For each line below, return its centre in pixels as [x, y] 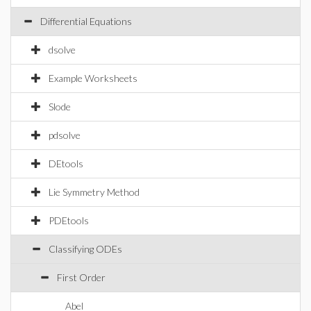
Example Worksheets [93, 78]
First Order [81, 277]
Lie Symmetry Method [94, 192]
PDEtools [69, 220]
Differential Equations [86, 21]
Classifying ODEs [85, 249]
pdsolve [65, 135]
